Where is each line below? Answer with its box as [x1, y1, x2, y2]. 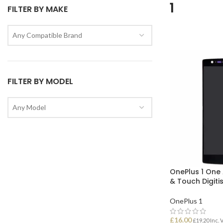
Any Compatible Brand [12, 31, 82, 39]
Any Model [12, 103, 46, 111]
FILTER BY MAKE [7, 3, 68, 15]
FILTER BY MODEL [7, 76, 73, 87]
